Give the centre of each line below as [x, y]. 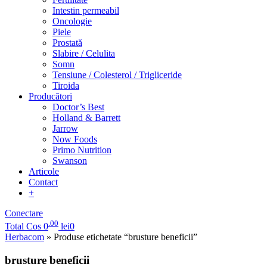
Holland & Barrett [86, 118]
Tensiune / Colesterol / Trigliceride [117, 75]
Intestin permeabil [86, 10]
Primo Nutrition [82, 150]
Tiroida [66, 86]
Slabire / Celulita [84, 53]
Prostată [67, 43]
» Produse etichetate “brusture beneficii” [121, 237]
